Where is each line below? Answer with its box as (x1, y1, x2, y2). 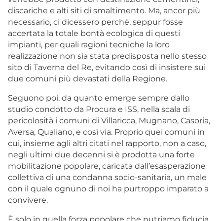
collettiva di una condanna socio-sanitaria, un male (8, 172, 207, 182)
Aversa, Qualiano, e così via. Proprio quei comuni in (8, 127, 205, 137)
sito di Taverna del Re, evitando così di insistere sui (8, 62, 206, 72)
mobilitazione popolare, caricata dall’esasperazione (8, 161, 206, 171)
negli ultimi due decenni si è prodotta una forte (8, 149, 195, 159)
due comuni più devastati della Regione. (8, 74, 167, 83)
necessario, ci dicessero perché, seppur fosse (8, 17, 183, 27)
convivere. (8, 195, 48, 205)
